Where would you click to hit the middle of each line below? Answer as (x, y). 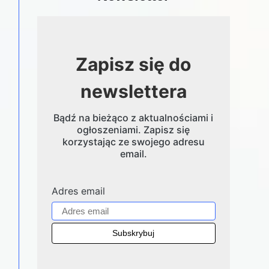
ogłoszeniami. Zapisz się (134, 130)
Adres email (78, 191)
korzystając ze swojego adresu (133, 142)
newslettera (133, 92)
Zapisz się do (134, 65)
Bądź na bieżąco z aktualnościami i (134, 118)
